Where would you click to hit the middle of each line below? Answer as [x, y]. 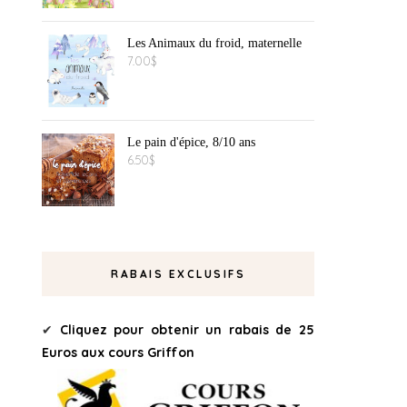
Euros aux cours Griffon [118, 352]
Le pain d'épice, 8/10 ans [191, 142]
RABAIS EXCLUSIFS [178, 274]
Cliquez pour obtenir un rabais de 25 [187, 330]
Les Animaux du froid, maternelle [214, 43]
